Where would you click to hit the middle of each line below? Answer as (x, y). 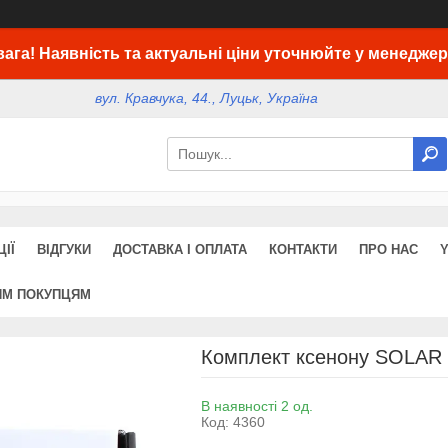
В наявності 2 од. (256, 405)
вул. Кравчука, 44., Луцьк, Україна (207, 98)
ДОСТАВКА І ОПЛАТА (180, 249)
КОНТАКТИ (303, 249)
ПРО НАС (388, 249)
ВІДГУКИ (64, 249)
